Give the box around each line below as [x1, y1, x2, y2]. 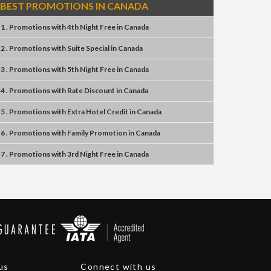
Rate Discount [67, 86, 115, 95]
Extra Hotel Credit [67, 107, 128, 116]
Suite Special [67, 44, 109, 53]
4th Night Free [67, 22, 116, 31]
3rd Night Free [67, 149, 116, 158]
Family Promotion [67, 128, 127, 137]
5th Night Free [67, 65, 116, 74]
